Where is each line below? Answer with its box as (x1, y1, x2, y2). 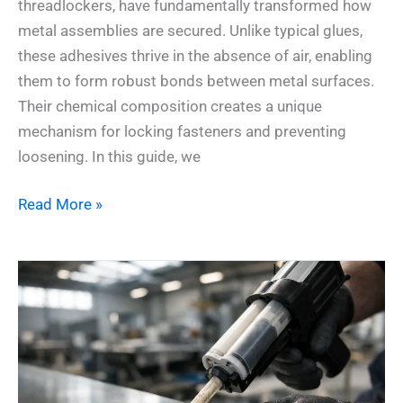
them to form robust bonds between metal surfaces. (18, 71, 374, 90)
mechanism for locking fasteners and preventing (18, 121, 346, 140)
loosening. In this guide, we (18, 147, 201, 166)
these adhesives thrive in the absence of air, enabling (18, 46, 372, 65)
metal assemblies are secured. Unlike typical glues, (18, 21, 363, 40)
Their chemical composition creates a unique (18, 96, 322, 115)
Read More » (18, 195, 103, 214)
